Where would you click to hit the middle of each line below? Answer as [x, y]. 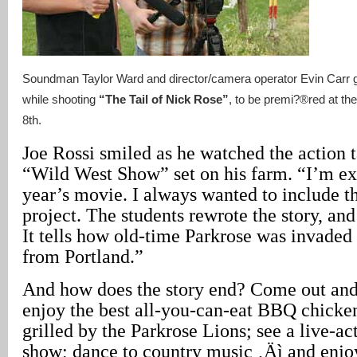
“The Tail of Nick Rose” [164, 99]
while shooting [61, 99]
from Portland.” [83, 256]
